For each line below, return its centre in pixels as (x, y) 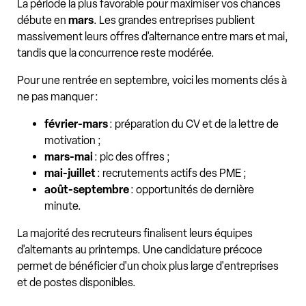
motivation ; (73, 141)
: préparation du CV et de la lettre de (193, 124)
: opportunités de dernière (192, 190)
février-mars (76, 124)
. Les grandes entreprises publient (174, 20)
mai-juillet (70, 173)
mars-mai (69, 157)
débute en (43, 20)
